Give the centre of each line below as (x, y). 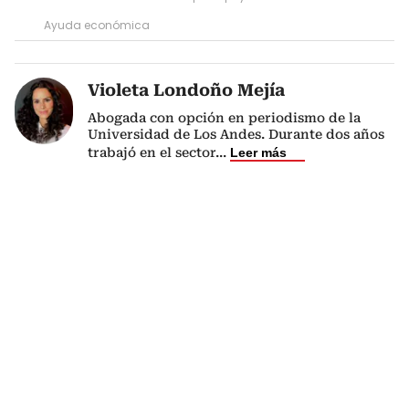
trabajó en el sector (152, 153)
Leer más (258, 153)
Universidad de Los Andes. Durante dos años (236, 135)
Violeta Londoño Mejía (186, 90)
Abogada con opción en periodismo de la (224, 118)
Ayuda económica (97, 26)
